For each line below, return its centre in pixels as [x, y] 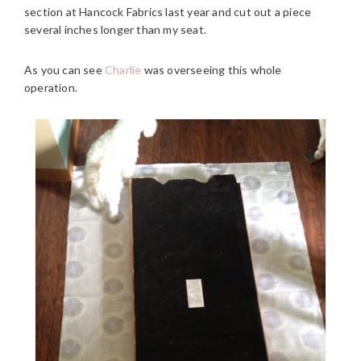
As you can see [64, 69]
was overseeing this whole [212, 69]
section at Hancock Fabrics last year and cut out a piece [168, 11]
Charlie [123, 69]
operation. [51, 87]
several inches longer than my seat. [115, 29]
